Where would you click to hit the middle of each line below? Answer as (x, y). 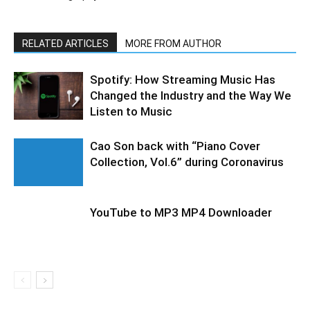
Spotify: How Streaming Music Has (183, 80)
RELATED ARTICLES (65, 44)
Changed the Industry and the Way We (191, 95)
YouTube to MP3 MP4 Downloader (181, 212)
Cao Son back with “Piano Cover (175, 146)
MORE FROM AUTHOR (173, 44)
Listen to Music (131, 111)
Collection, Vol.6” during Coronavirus (187, 162)
